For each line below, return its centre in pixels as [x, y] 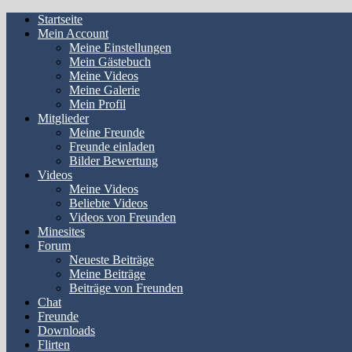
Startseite [60, 19]
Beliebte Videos [108, 203]
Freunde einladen [112, 147]
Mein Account [73, 33]
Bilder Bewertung [114, 161]
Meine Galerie [104, 90]
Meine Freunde [107, 132]
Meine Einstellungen [120, 48]
